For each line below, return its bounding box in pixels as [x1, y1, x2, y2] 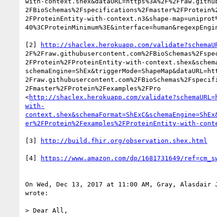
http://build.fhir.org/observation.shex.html [41, 137, 207, 144]
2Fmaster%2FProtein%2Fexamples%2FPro [25, 84, 161, 92]
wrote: [25, 189, 48, 197]
